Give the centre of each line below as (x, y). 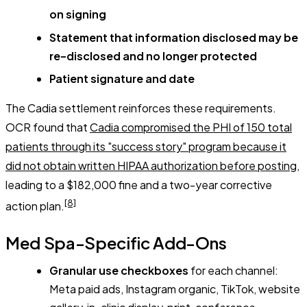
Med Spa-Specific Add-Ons (116, 243)
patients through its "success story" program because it (146, 146)
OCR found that (48, 127)
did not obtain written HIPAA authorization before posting (151, 165)
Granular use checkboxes (119, 271)
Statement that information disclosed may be (174, 37)
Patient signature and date (122, 78)
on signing (78, 14)
